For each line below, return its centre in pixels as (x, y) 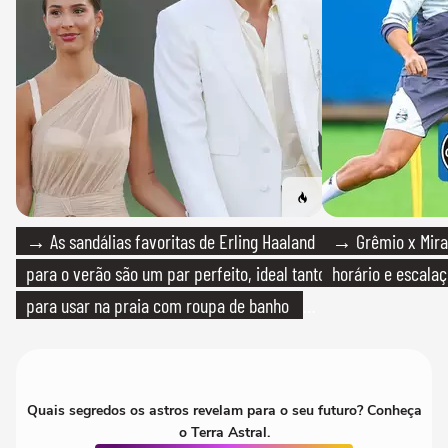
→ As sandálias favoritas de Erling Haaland (170, 241)
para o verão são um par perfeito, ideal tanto (176, 273)
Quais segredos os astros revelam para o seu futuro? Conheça (224, 411)
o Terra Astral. (224, 433)
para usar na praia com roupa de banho (157, 305)
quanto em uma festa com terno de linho (161, 337)
